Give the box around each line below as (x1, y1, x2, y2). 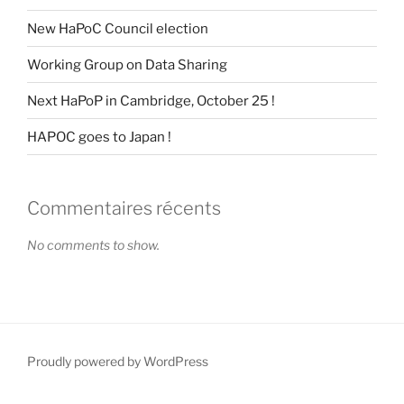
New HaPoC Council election (27, 20, 208, 37)
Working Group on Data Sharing (27, 56, 227, 73)
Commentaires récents (27, 197, 221, 220)
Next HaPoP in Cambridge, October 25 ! (27, 92, 275, 109)
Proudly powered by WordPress (27, 353, 208, 370)
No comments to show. (27, 237, 160, 253)
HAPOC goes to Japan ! (27, 128, 171, 145)
